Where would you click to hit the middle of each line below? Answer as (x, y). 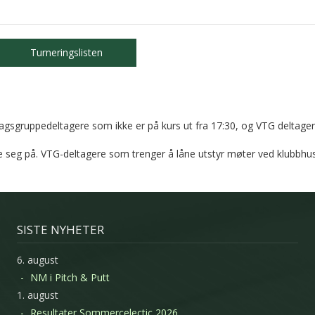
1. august (38, 295)
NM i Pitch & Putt (70, 277)
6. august (38, 259)
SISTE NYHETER (60, 230)
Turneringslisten (66, 52)
